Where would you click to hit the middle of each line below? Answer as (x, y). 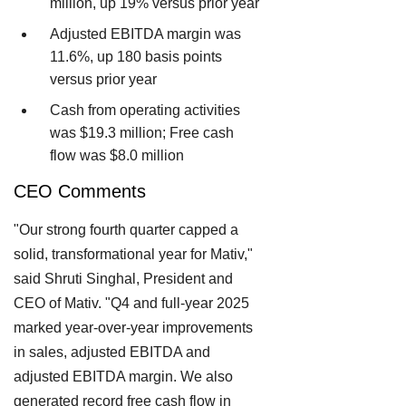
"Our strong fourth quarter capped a (126, 229)
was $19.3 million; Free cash (142, 132)
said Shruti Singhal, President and (123, 278)
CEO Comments (80, 192)
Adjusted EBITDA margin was (145, 34)
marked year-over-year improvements (133, 327)
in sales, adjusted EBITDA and (112, 352)
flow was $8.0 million (117, 155)
